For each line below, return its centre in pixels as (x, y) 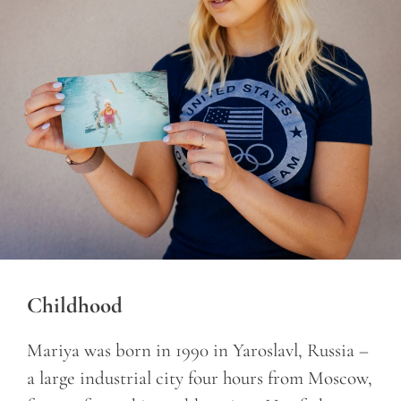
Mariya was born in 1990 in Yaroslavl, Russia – (198, 351)
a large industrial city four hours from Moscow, (200, 379)
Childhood (75, 306)
